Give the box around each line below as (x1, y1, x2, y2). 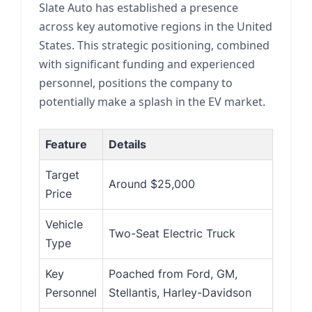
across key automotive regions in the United (39, 19, 272, 34)
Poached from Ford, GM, (109, 267, 237, 281)
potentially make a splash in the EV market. (39, 94, 265, 109)
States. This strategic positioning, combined (39, 38, 270, 53)
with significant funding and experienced (39, 56, 255, 72)
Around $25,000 (109, 177, 195, 191)
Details (109, 137, 146, 151)
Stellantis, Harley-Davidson (109, 286, 251, 299)
